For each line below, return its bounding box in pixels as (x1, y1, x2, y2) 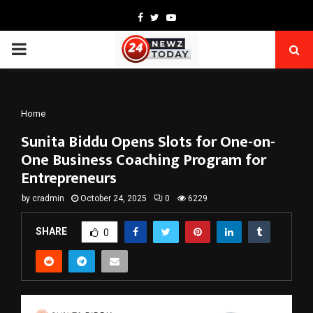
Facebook (142, 11, 185, 22)
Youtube (175, 11, 213, 22)
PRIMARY (10, 39, 82, 59)
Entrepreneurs (21, 166, 117, 191)
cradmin (32, 194, 64, 203)
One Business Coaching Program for (21, 147, 266, 173)
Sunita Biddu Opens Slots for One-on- (21, 129, 275, 155)
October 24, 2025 (80, 194, 147, 203)
